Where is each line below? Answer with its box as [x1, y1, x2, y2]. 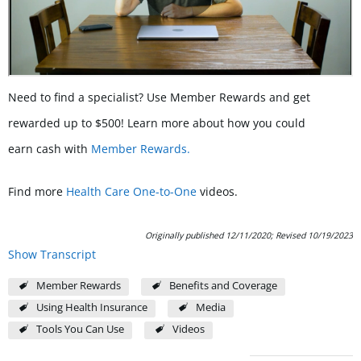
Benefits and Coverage [169, 278, 278, 293]
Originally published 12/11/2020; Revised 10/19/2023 [145, 229, 353, 241]
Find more [8, 183, 66, 199]
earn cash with [8, 140, 91, 156]
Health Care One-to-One [66, 183, 197, 199]
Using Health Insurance [36, 300, 148, 314]
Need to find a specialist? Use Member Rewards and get [8, 89, 310, 105]
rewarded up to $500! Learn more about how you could [8, 114, 305, 131]
